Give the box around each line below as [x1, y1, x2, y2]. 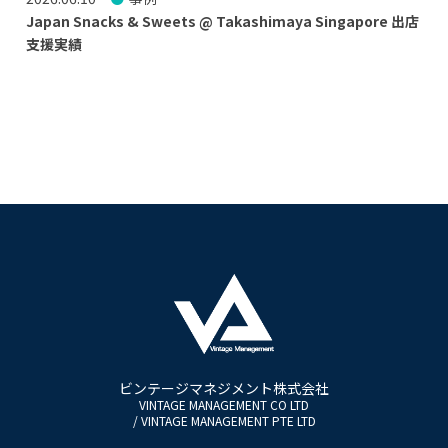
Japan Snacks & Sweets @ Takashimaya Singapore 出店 [25, 11, 419, 32]
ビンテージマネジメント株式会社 [119, 377, 329, 398]
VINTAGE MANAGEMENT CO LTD [139, 395, 309, 413]
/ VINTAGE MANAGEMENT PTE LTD [132, 411, 316, 429]
